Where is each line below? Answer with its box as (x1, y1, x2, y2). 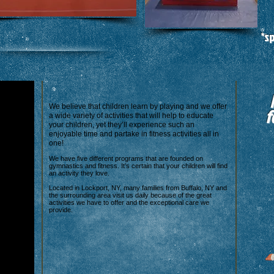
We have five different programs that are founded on (49, 155, 203, 162)
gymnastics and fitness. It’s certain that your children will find (49, 162, 228, 169)
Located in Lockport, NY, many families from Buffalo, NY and (49, 184, 227, 191)
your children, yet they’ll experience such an (49, 120, 194, 129)
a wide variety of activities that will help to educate (49, 111, 213, 120)
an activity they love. (49, 169, 109, 177)
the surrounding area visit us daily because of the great (49, 191, 212, 199)
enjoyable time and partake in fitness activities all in (49, 130, 219, 138)
